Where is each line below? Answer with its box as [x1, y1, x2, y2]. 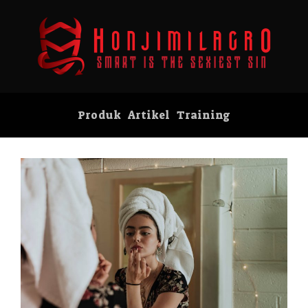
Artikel [128, 108, 170, 122]
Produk [78, 108, 121, 122]
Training [177, 108, 230, 122]
